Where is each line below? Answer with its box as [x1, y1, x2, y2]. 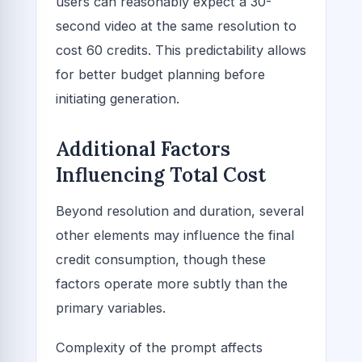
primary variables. [56, 299, 166, 316]
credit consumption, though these [56, 250, 266, 267]
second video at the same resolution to [56, 17, 297, 34]
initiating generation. [56, 90, 179, 107]
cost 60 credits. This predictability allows [56, 41, 306, 58]
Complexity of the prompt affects [56, 339, 263, 356]
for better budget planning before [56, 65, 265, 82]
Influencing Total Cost [56, 162, 266, 187]
